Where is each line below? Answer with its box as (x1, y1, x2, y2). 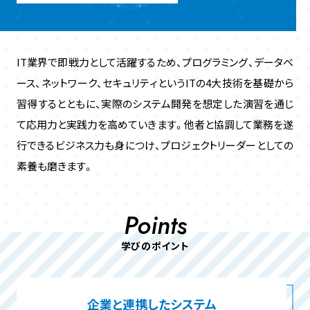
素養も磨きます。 (16, 158, 93, 173)
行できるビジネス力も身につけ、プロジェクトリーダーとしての (16, 137, 294, 152)
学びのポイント (120, 238, 190, 253)
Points (123, 206, 187, 244)
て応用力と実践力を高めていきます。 (16, 116, 184, 131)
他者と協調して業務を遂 (183, 116, 294, 131)
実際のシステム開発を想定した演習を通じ (101, 95, 294, 111)
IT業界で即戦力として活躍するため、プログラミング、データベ (16, 54, 294, 69)
